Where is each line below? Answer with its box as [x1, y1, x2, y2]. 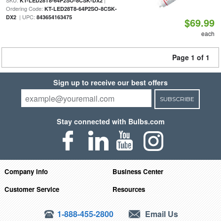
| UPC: [16, 13, 37, 21]
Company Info [4, 166, 48, 176]
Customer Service [4, 184, 59, 194]
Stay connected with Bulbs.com [56, 116, 165, 126]
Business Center [112, 166, 164, 176]
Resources [112, 184, 146, 194]
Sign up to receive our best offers [53, 77, 168, 87]
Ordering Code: [5, 4, 44, 12]
